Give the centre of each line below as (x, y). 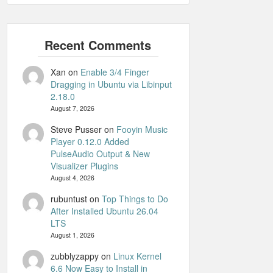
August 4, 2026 (72, 178)
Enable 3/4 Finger (115, 72)
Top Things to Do (135, 199)
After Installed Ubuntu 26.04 (104, 211)
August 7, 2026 (72, 108)
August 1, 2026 (72, 235)
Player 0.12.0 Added (90, 141)
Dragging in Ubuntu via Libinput (111, 84)
